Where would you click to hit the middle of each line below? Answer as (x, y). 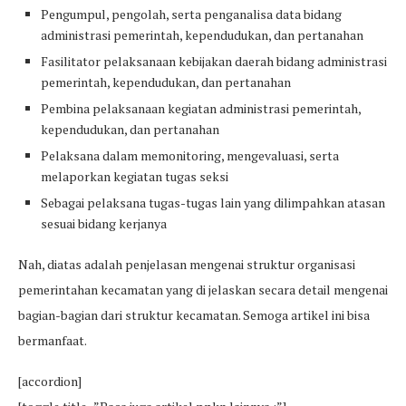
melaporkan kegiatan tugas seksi (135, 177)
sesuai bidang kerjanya (104, 224)
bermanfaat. (53, 341)
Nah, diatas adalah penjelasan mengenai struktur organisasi (187, 265)
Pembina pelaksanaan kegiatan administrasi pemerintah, (201, 109)
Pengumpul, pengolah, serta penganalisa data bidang (191, 14)
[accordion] (50, 382)
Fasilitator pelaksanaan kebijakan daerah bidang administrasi (214, 62)
